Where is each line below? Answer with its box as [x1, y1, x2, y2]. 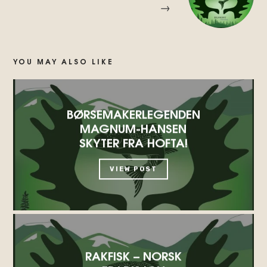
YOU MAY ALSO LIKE [13, 55, 114, 67]
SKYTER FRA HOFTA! [79, 132, 188, 151]
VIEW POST [110, 165, 157, 173]
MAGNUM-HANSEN [80, 118, 187, 137]
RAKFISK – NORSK [85, 246, 182, 265]
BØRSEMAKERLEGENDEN [67, 104, 200, 123]
